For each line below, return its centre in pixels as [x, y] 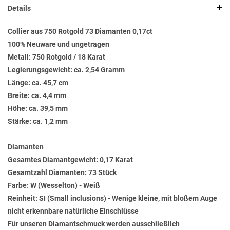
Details [19, 8]
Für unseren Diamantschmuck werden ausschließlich [94, 224]
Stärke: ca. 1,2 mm [38, 121]
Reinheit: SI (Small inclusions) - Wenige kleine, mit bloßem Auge [112, 198]
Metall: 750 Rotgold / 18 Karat [56, 57]
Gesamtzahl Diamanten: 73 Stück [62, 173]
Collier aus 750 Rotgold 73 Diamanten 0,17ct [80, 32]
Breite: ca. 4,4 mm [37, 96]
